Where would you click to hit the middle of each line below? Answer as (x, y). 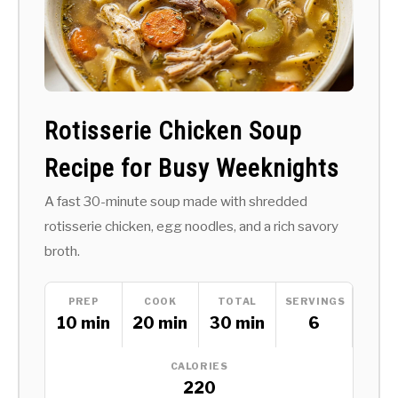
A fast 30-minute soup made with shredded (176, 201)
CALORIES (199, 366)
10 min (83, 322)
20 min (160, 322)
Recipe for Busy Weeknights (192, 168)
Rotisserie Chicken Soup (173, 131)
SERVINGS (315, 301)
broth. (62, 251)
